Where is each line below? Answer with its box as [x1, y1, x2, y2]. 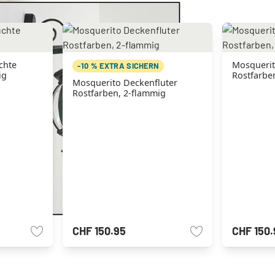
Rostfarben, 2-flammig [72, 87, 166, 99]
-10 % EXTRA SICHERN [77, 61, 160, 71]
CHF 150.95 [72, 224, 126, 238]
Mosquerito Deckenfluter [72, 77, 178, 88]
